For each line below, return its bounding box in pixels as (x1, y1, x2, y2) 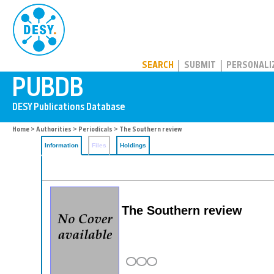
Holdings (120, 142, 146, 149)
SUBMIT (184, 61, 216, 70)
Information (45, 142, 78, 149)
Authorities (36, 127, 72, 133)
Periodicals (78, 127, 113, 133)
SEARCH (142, 61, 174, 70)
